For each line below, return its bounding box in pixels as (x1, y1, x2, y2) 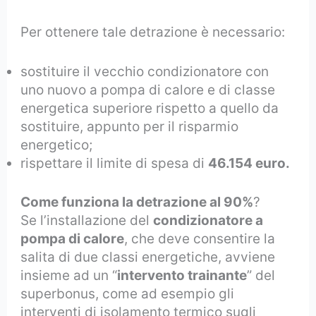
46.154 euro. (208, 155, 291, 172)
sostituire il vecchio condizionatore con (20, 63, 269, 80)
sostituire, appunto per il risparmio (20, 119, 239, 135)
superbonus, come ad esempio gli (20, 285, 235, 302)
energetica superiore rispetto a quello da (20, 100, 279, 117)
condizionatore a (153, 212, 264, 229)
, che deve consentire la (124, 230, 276, 247)
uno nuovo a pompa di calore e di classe (20, 82, 276, 99)
